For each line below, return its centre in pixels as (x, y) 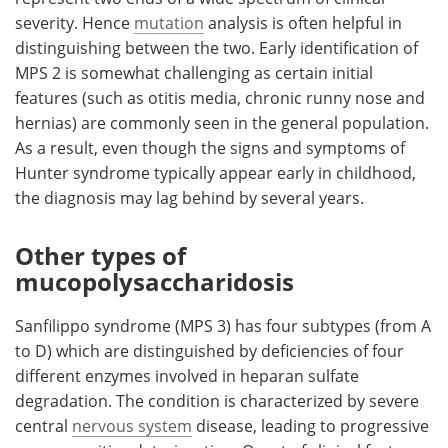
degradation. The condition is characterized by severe (217, 400)
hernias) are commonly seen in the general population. (222, 122)
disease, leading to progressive (310, 425)
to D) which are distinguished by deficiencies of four (209, 350)
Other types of (100, 255)
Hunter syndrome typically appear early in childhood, (215, 172)
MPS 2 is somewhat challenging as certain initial (194, 72)
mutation (169, 22)
